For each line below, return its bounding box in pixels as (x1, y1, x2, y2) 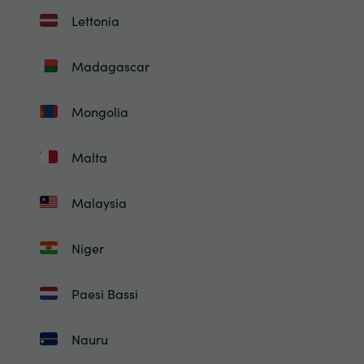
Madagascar (71, 57, 149, 75)
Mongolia (71, 102, 128, 120)
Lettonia (71, 11, 119, 29)
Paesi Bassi (71, 284, 138, 302)
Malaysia (71, 193, 127, 211)
